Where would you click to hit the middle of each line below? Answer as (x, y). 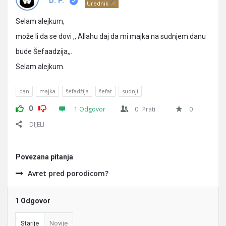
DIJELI (37, 124)
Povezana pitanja (44, 157)
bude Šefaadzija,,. (44, 51)
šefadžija (77, 91)
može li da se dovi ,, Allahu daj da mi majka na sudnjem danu (111, 36)
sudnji (130, 91)
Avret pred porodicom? (68, 173)
